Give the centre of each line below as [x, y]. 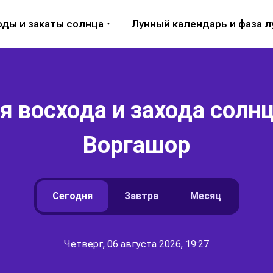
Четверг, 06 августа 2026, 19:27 [136, 244]
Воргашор [136, 145]
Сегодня [72, 196]
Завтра [141, 196]
